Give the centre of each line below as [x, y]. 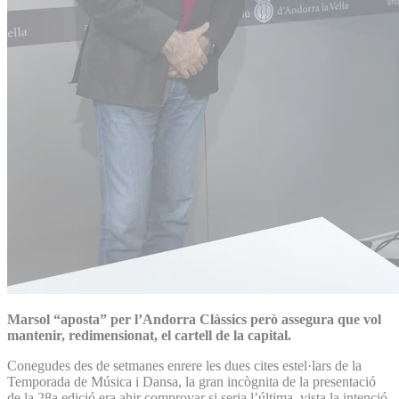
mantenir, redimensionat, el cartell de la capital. [149, 335]
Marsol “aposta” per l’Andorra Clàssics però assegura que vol [194, 319]
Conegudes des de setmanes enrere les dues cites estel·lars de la [184, 365]
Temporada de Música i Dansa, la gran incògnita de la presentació [191, 381]
